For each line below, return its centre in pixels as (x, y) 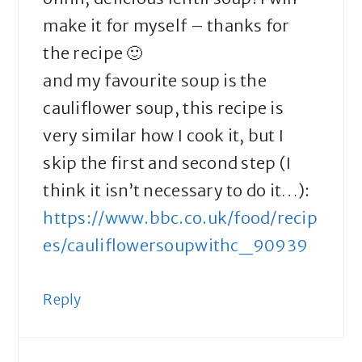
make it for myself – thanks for (166, 26)
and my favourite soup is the (155, 81)
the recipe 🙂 (93, 53)
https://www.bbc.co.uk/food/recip (181, 218)
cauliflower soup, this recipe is (164, 108)
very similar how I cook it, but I (164, 136)
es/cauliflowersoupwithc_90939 (176, 246)
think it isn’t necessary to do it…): (177, 191)
